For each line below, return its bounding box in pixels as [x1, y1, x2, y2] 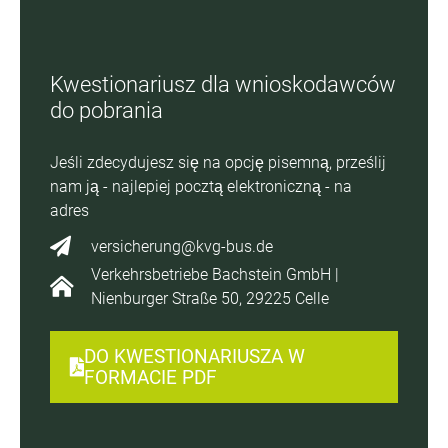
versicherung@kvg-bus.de [91, 237, 274, 256]
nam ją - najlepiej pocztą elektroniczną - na [50, 177, 352, 196]
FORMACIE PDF [84, 366, 217, 389]
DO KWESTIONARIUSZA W [84, 345, 305, 368]
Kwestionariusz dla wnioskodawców [50, 71, 396, 97]
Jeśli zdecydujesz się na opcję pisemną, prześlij [50, 153, 386, 172]
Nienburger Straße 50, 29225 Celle [91, 289, 330, 308]
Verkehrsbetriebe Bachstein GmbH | [91, 265, 340, 284]
